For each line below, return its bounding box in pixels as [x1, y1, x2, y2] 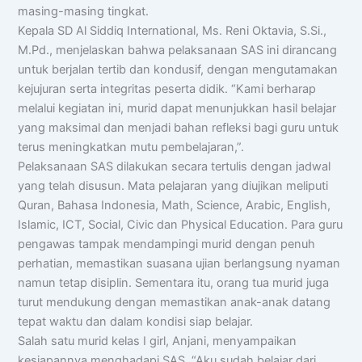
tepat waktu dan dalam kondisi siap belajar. [18, 314, 254, 329]
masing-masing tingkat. [18, 3, 149, 19]
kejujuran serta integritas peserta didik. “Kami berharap [18, 81, 317, 96]
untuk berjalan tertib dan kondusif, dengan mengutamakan [18, 61, 339, 77]
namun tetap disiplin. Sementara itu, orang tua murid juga [18, 275, 330, 290]
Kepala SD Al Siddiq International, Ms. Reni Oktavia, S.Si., [18, 23, 327, 38]
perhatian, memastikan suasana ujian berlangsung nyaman [18, 255, 341, 271]
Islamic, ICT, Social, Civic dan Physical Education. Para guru [18, 217, 343, 232]
